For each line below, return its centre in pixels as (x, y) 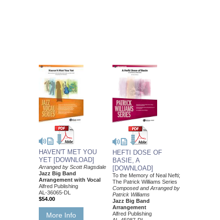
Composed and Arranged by (146, 188)
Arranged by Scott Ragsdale (72, 167)
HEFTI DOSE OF (137, 152)
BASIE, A (126, 160)
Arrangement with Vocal (70, 180)
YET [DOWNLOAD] (67, 160)
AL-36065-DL (55, 193)
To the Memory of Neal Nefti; (146, 175)
